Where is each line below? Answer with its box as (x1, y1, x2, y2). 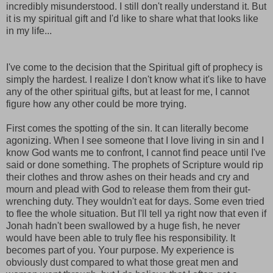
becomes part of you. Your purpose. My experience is (6, 245, 234, 256)
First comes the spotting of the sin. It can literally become (6, 123, 249, 134)
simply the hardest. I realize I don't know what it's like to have (6, 74, 266, 85)
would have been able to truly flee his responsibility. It (6, 233, 235, 244)
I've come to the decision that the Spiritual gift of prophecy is (6, 62, 263, 73)
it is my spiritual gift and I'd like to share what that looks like (6, 13, 258, 24)
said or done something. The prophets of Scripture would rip (6, 160, 263, 171)
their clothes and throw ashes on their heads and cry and (6, 172, 249, 183)
